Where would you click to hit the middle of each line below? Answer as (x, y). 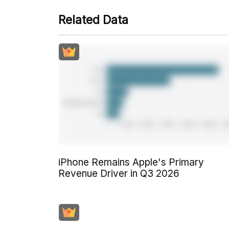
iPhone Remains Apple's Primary (131, 162)
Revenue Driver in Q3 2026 (119, 173)
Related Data (93, 20)
